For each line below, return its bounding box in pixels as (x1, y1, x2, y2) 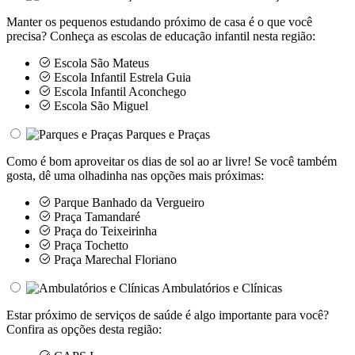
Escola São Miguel (51, 98, 148, 113)
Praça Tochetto (51, 238, 128, 252)
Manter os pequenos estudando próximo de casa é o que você (6, 14, 312, 29)
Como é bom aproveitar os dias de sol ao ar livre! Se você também (6, 154, 337, 168)
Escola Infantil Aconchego (51, 84, 186, 98)
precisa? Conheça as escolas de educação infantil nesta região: (6, 29, 315, 43)
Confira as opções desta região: (6, 322, 162, 336)
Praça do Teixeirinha (51, 223, 157, 238)
